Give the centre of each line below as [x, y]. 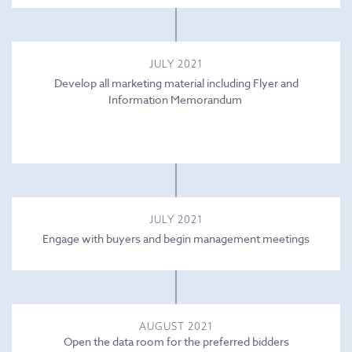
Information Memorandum [176, 99]
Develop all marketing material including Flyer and [176, 82]
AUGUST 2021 [176, 326]
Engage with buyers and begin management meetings [176, 238]
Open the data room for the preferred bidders [176, 341]
